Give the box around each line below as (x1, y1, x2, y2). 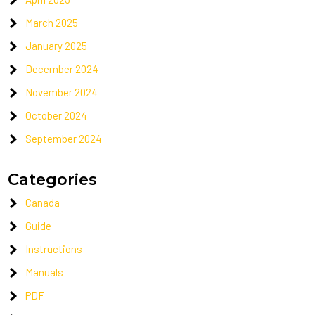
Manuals (25, 266, 64, 278)
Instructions (25, 243, 83, 255)
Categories (8, 169, 98, 189)
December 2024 (25, 63, 99, 75)
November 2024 (25, 86, 98, 98)
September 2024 (25, 132, 103, 145)
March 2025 (25, 16, 79, 29)
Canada (25, 196, 60, 209)
